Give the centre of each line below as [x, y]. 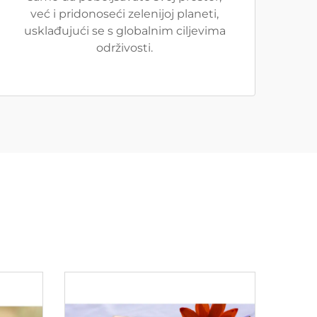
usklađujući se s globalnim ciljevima [125, 31]
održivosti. [125, 48]
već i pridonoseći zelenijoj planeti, [125, 14]
